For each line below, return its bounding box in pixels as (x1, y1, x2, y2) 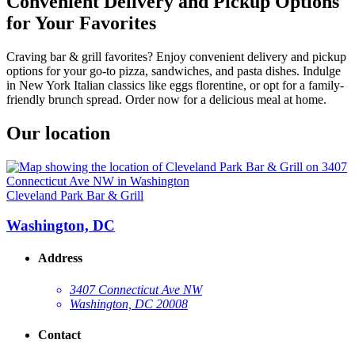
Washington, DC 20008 (70, 296, 188, 311)
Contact (38, 328, 81, 342)
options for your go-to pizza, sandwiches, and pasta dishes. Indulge (6, 63, 341, 78)
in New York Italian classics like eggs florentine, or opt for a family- (6, 78, 344, 92)
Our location (6, 122, 110, 143)
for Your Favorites (6, 12, 156, 33)
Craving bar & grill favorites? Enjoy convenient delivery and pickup (6, 49, 346, 63)
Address (38, 251, 82, 265)
